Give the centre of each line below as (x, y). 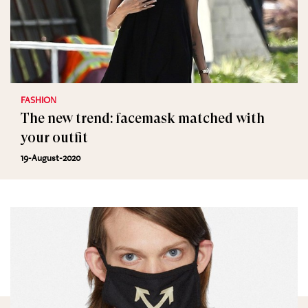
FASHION (38, 100)
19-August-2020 (51, 157)
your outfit (54, 138)
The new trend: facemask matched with (143, 119)
